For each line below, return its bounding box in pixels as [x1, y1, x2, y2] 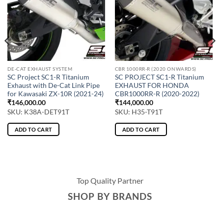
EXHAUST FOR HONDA [114, 82, 189, 90]
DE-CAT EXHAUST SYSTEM [7, 66, 73, 72]
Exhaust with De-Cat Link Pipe [7, 82, 100, 90]
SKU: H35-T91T [114, 108, 163, 116]
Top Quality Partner [77, 176, 143, 186]
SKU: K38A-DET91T [7, 108, 69, 116]
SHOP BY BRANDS [68, 191, 152, 202]
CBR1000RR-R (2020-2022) [114, 90, 199, 98]
